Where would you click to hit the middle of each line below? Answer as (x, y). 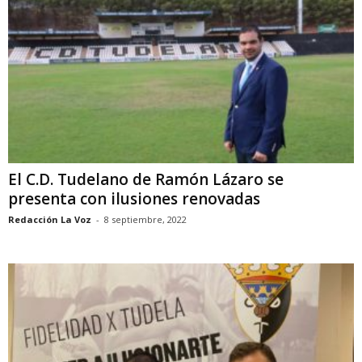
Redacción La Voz (50, 220)
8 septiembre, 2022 (145, 220)
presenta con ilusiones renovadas (134, 199)
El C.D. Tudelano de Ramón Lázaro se (146, 180)
